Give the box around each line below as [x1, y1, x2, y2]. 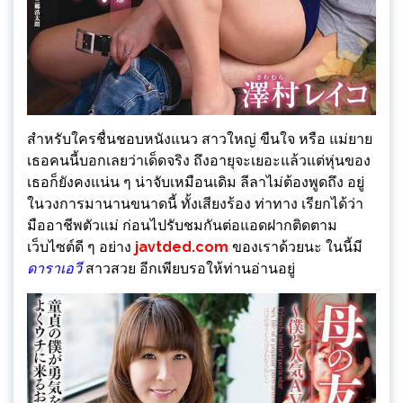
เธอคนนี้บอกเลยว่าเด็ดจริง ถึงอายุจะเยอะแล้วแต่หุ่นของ [27, 151, 371, 169]
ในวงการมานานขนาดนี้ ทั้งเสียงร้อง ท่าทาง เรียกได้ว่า [27, 194, 363, 212]
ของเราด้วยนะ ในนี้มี [232, 237, 363, 255]
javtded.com [131, 237, 228, 255]
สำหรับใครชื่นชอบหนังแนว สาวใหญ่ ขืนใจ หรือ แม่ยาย [27, 130, 372, 148]
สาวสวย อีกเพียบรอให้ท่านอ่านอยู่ [82, 259, 295, 277]
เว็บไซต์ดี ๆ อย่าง [27, 237, 131, 255]
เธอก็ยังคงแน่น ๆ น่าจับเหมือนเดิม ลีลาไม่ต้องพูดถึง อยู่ [27, 173, 364, 191]
